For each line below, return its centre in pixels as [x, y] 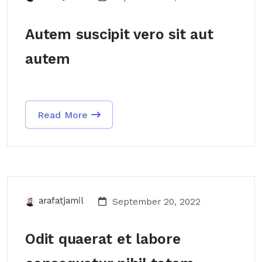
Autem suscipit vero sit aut [119, 35]
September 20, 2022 [155, 201]
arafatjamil [61, 200]
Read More [64, 115]
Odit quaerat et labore [103, 239]
